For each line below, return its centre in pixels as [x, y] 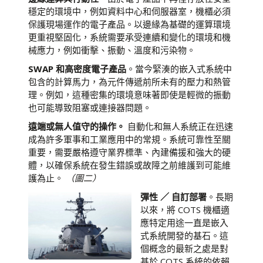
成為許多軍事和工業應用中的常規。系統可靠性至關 [129, 139]
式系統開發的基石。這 [184, 235]
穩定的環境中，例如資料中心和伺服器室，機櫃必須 [129, 11]
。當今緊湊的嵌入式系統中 [179, 69]
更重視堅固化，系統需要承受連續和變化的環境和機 [129, 37]
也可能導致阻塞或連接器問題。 [90, 107]
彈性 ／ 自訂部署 [173, 197]
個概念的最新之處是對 [184, 248]
